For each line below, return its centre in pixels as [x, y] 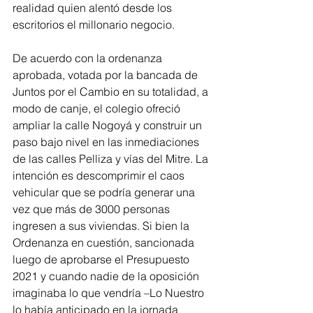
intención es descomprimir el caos [100, 176]
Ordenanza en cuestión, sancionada [105, 243]
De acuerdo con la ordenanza [89, 58]
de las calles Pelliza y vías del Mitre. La [112, 159]
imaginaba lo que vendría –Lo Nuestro [110, 293]
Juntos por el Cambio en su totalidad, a [112, 92]
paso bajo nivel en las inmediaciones [107, 142]
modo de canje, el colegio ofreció [98, 109]
